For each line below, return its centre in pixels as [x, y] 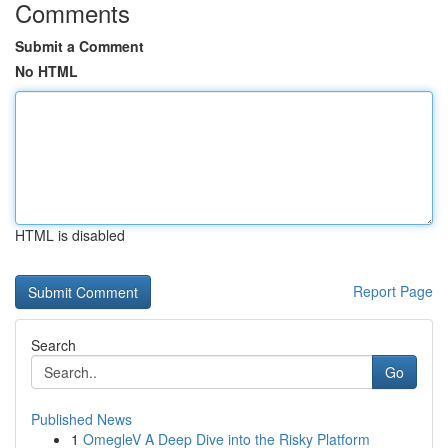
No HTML [46, 71]
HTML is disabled [70, 235]
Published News [81, 419]
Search [53, 345]
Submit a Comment [79, 46]
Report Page [393, 291]
